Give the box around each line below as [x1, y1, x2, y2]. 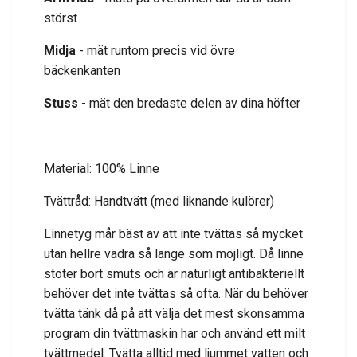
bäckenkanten [44, 62, 120, 78]
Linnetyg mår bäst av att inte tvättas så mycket [44, 226, 303, 241]
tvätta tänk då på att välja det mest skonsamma [44, 305, 304, 321]
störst [44, 10, 77, 25]
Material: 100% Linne [44, 160, 159, 176]
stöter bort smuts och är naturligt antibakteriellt [44, 265, 304, 281]
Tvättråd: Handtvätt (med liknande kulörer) [44, 193, 274, 209]
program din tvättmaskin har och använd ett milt [44, 325, 305, 341]
